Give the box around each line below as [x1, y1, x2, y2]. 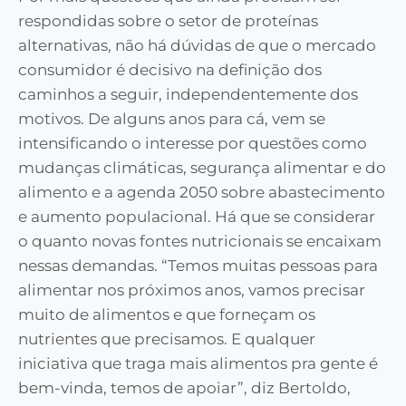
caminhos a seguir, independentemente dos [18, 85, 358, 103]
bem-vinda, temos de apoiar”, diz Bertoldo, [18, 379, 351, 397]
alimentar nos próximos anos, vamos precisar [18, 281, 365, 299]
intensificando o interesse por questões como [18, 134, 367, 152]
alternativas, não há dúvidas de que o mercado [18, 36, 376, 54]
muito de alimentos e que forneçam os [18, 305, 315, 324]
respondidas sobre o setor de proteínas [18, 12, 318, 30]
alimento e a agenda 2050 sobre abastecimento [18, 183, 385, 201]
